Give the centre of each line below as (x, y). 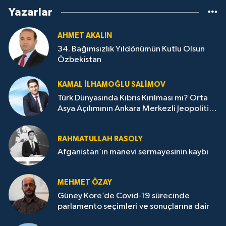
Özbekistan (79, 60)
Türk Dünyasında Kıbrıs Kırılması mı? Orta (133, 98)
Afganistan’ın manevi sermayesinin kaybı (133, 152)
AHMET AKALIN (85, 36)
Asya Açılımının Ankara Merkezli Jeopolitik (135, 108)
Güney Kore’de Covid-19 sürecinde (124, 196)
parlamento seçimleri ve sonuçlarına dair (133, 206)
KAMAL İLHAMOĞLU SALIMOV (111, 85)
